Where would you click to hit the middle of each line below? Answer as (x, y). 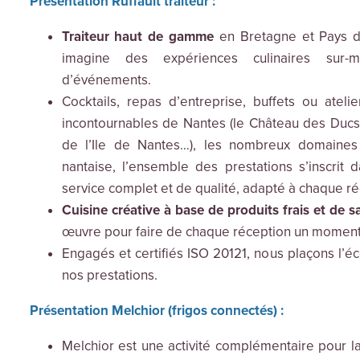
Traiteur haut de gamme (137, 37)
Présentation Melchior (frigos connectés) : (156, 311)
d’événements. (106, 80)
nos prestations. (109, 276)
